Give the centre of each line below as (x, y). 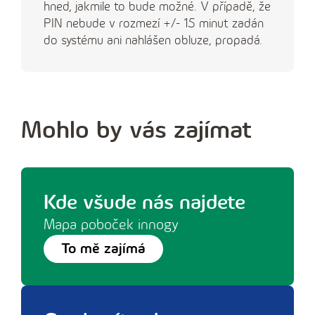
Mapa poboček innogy (111, 225)
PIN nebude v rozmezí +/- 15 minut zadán (154, 24)
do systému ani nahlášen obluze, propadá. (153, 40)
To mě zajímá (103, 249)
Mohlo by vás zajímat (136, 130)
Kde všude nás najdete (144, 202)
